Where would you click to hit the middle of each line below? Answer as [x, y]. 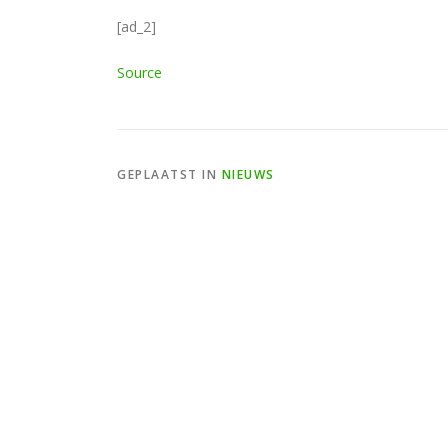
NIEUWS [248, 174]
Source [139, 72]
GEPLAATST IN [169, 174]
